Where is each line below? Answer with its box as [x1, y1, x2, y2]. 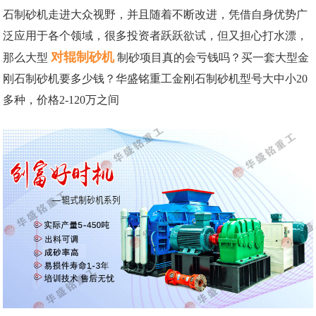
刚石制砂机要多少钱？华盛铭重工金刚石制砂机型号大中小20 [3, 73, 308, 85]
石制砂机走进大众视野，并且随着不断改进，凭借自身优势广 [3, 8, 308, 21]
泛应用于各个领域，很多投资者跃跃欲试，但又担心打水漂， [3, 30, 308, 42]
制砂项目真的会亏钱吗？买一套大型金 [117, 51, 310, 64]
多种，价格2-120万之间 [3, 94, 120, 107]
